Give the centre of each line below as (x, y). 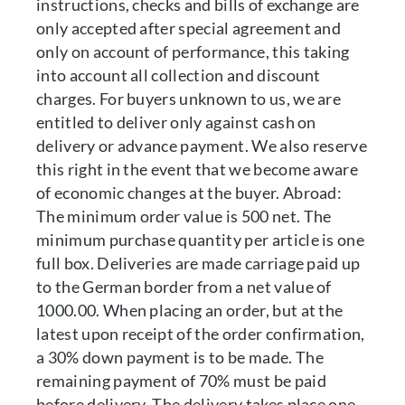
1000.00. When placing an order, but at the (190, 310)
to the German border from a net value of (184, 287)
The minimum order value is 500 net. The (184, 216)
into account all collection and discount (179, 75)
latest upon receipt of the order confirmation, (201, 334)
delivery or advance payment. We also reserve (202, 146)
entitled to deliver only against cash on (176, 122)
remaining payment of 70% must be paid (181, 381)
